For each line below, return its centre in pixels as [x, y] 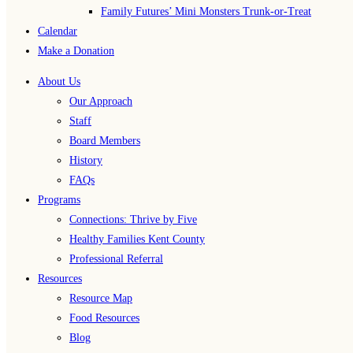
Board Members [105, 141]
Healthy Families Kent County [137, 239]
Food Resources [104, 318]
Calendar [58, 31]
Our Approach [101, 101]
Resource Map [101, 298]
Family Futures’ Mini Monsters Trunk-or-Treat [206, 11]
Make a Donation [76, 51]
